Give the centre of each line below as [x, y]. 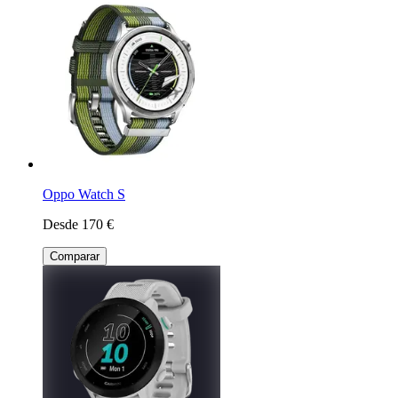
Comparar [75, 257]
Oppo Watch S [84, 195]
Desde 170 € [78, 225]
